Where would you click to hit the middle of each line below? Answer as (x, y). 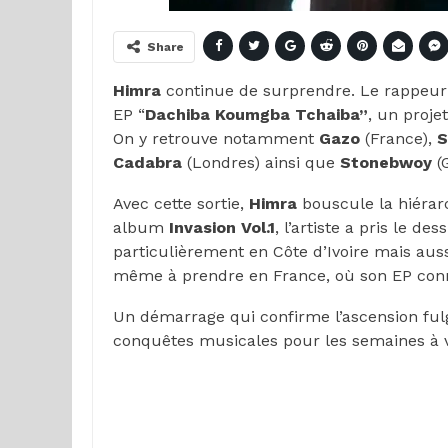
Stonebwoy (386, 162)
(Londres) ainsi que (261, 162)
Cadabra (147, 162)
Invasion (202, 227)
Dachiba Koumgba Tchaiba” (256, 114)
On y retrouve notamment (216, 138)
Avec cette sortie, (181, 203)
